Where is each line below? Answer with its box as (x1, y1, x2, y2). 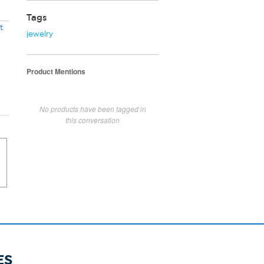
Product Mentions (27, 65, 85, 77)
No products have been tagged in (39, 103, 146, 114)
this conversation (65, 114, 120, 125)
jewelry (27, 28, 53, 39)
